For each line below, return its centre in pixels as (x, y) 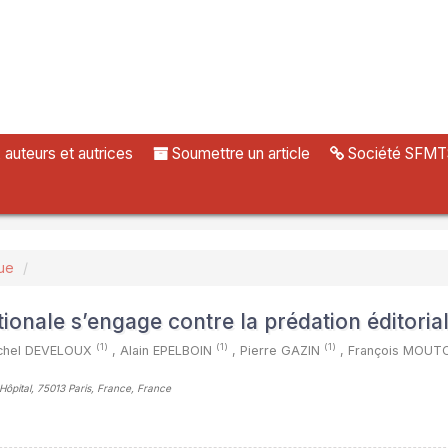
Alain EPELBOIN (168, 351)
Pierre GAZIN (282, 351)
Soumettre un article (239, 154)
